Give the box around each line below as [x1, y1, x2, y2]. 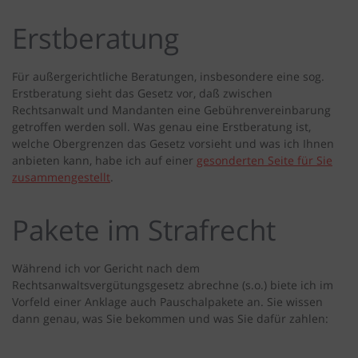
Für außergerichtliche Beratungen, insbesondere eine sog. [12, 69, 324, 85]
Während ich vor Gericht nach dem [12, 261, 200, 276]
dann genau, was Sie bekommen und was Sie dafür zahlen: [12, 311, 328, 327]
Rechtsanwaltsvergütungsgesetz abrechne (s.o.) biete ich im [12, 277, 333, 293]
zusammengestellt [12, 169, 110, 185]
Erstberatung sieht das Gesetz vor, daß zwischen [12, 86, 272, 101]
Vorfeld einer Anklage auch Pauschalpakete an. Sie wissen [12, 294, 323, 310]
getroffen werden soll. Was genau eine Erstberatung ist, [12, 119, 311, 135]
